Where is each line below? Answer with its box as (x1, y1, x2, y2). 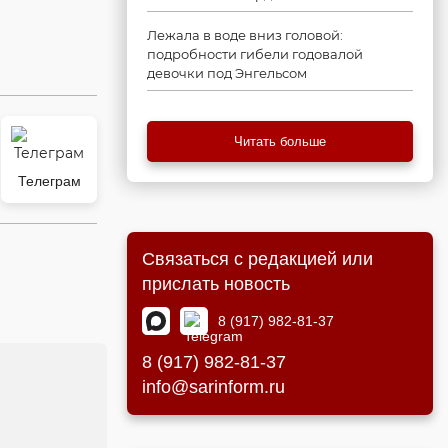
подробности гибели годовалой (147, 46, 363, 62)
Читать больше (234, 134, 326, 149)
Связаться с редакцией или (142, 249, 373, 269)
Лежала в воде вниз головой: (147, 27, 343, 43)
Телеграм (17, 173, 81, 189)
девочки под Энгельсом (147, 65, 307, 81)
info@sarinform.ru (142, 377, 285, 397)
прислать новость (142, 274, 290, 294)
